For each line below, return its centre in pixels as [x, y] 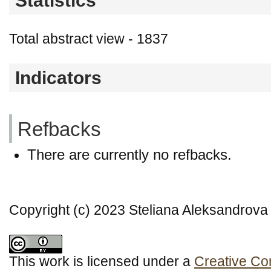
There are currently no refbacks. [129, 154]
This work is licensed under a [102, 261]
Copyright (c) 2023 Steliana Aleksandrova [139, 210]
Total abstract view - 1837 [89, 39]
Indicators [58, 78]
